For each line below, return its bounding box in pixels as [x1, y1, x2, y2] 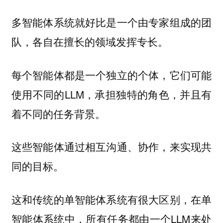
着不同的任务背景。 [11, 106, 106, 121]
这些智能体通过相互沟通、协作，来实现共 [11, 139, 212, 154]
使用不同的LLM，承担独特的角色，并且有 [11, 86, 212, 102]
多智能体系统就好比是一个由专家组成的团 [11, 14, 212, 30]
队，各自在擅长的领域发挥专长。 [11, 34, 168, 49]
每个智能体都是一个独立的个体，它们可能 [11, 67, 212, 82]
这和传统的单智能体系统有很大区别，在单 [11, 191, 212, 207]
